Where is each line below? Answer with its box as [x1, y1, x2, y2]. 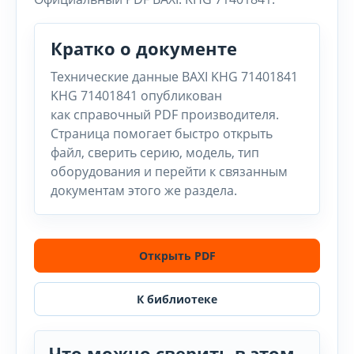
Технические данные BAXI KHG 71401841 [51, 68, 298, 85]
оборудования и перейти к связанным [51, 163, 288, 180]
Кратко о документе [51, 36, 237, 60]
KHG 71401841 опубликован [51, 87, 222, 104]
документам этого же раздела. [51, 182, 237, 199]
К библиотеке [137, 292, 217, 307]
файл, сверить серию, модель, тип [51, 144, 259, 161]
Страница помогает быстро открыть [51, 125, 273, 142]
